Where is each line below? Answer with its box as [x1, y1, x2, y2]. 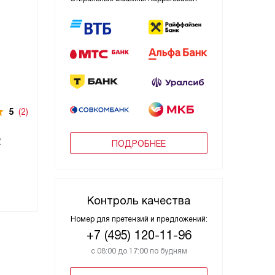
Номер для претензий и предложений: [70, 215, 207, 223]
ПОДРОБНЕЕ [112, 139, 166, 149]
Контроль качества [87, 195, 190, 207]
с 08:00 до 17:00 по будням [90, 247, 187, 255]
